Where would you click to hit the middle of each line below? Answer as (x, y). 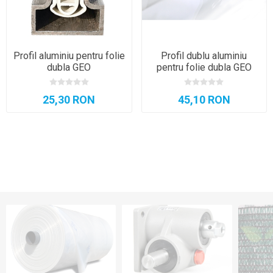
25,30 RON (69, 100)
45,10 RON (204, 100)
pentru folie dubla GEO (204, 68)
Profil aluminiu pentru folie (69, 56)
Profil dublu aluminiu (204, 56)
